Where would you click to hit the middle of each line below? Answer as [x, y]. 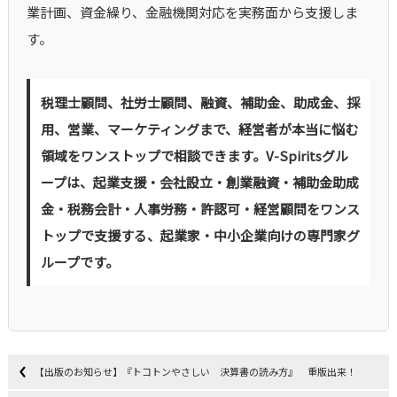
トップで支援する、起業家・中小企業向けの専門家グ [200, 236]
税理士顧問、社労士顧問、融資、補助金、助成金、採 [200, 103]
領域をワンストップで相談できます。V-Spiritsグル [194, 156]
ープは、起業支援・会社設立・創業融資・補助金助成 [199, 183]
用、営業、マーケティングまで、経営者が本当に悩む [199, 129]
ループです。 [79, 262]
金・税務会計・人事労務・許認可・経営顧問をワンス [200, 209]
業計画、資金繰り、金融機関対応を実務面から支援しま [192, 12]
